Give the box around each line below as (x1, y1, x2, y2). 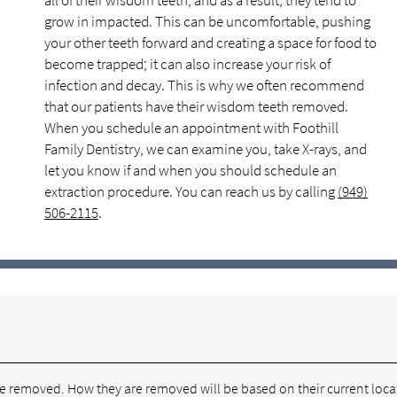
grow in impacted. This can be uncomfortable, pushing (44, 12, 370, 31)
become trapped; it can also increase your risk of (44, 54, 331, 74)
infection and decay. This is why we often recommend (44, 75, 364, 95)
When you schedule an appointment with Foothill (44, 118, 339, 137)
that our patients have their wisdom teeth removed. (44, 97, 348, 116)
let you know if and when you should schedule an (44, 160, 337, 180)
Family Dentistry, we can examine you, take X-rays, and (44, 139, 367, 159)
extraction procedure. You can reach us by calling (44, 182, 338, 201)
